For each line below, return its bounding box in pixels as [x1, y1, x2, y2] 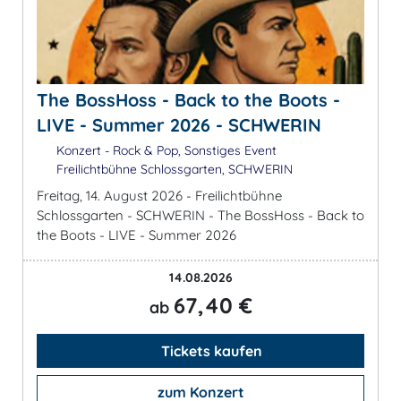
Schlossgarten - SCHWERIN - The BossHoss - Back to [37, 206, 364, 224]
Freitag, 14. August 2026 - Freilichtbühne [37, 186, 282, 204]
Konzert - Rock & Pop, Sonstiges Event [52, 141, 277, 158]
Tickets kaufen [157, 341, 262, 360]
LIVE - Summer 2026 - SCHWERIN [37, 113, 321, 136]
